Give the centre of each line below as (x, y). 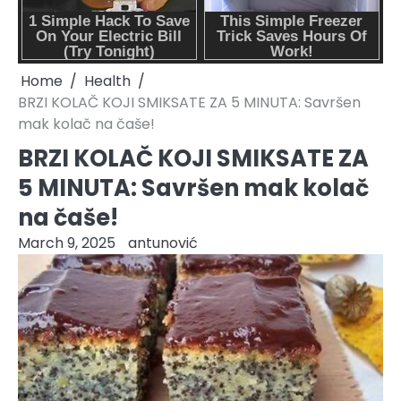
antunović (163, 243)
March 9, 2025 (67, 243)
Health (107, 81)
